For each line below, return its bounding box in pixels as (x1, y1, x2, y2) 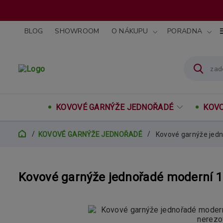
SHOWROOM (55, 26, 100, 36)
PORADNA (167, 26, 203, 36)
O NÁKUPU (111, 26, 148, 36)
